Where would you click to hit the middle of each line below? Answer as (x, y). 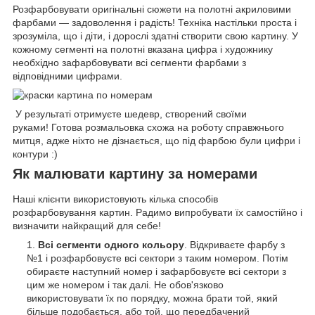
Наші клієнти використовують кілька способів (115, 199)
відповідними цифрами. (67, 76)
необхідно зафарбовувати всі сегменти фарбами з (129, 62)
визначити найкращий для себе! (87, 225)
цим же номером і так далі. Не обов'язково (125, 284)
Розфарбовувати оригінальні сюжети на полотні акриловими (152, 9)
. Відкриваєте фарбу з (234, 244)
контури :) (35, 154)
